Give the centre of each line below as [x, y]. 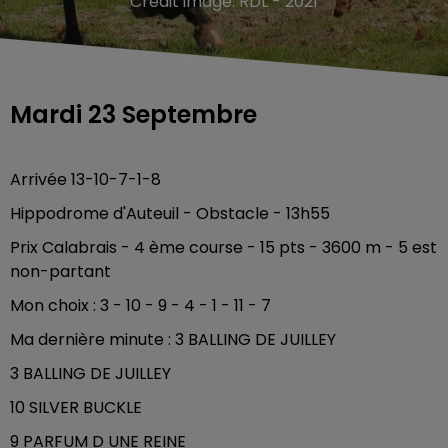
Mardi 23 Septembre [133, 114]
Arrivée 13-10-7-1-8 [85, 179]
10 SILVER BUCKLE [76, 407]
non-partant [62, 271]
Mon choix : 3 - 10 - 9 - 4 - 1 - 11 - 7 [140, 305]
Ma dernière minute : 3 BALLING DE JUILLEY [173, 339]
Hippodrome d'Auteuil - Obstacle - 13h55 [170, 213]
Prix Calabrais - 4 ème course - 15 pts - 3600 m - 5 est [223, 247]
